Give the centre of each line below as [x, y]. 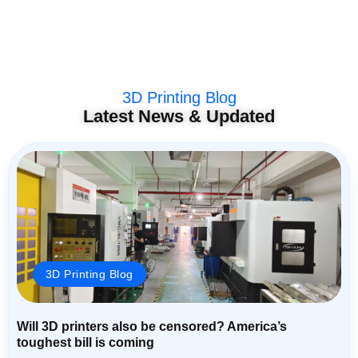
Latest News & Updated [179, 117]
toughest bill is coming [86, 343]
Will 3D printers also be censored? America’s [152, 327]
